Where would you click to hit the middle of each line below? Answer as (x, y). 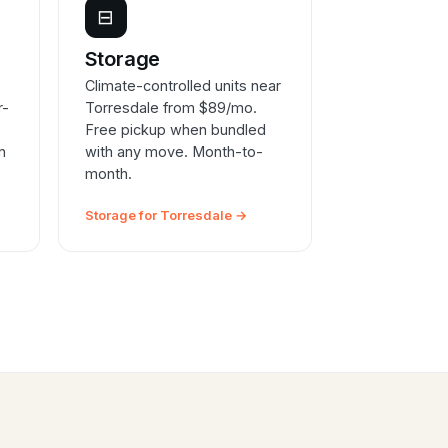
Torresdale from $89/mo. (170, 108)
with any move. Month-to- (173, 152)
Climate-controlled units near (182, 86)
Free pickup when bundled (175, 130)
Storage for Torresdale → (165, 215)
